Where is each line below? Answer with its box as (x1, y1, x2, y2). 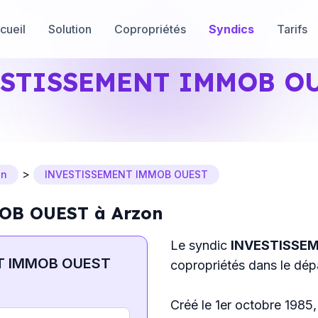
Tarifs (277, 21, 307, 36)
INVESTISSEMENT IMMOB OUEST (45, 168, 208, 180)
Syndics (209, 21, 254, 36)
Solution (48, 21, 92, 36)
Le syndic (170, 238, 231, 253)
